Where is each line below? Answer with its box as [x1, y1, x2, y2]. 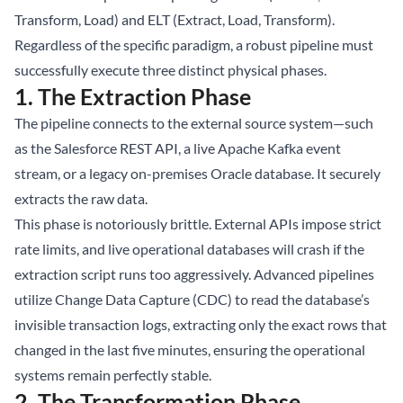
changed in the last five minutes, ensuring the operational [14, 341, 365, 358]
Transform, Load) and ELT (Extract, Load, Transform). [14, 11, 335, 28]
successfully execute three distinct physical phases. [14, 61, 327, 78]
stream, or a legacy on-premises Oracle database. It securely [14, 165, 381, 182]
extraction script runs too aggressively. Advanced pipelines [14, 265, 374, 282]
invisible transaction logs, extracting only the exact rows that [14, 316, 387, 333]
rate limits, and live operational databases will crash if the [14, 240, 364, 257]
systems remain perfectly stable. [14, 366, 211, 383]
